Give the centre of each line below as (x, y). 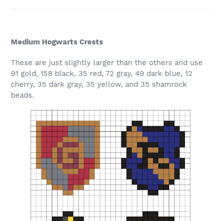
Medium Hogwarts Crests (57, 42)
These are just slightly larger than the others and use (107, 62)
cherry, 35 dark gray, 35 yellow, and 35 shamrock (99, 84)
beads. (22, 95)
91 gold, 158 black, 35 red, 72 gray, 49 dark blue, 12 (102, 73)
